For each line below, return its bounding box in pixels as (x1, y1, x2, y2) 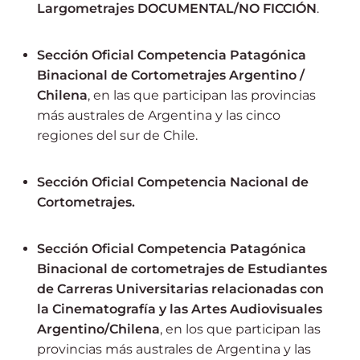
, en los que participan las (160, 321, 321, 337)
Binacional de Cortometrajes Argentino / (37, 67, 305, 83)
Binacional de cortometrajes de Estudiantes (37, 261, 327, 276)
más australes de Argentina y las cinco (37, 108, 280, 123)
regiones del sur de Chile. (37, 128, 198, 143)
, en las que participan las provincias (88, 88, 316, 103)
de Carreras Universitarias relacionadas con (37, 281, 324, 297)
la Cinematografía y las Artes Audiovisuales (37, 301, 322, 317)
